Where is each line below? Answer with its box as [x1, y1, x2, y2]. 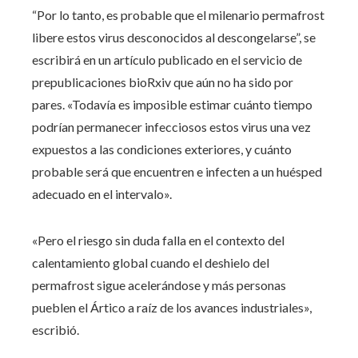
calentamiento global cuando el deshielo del [32, 254, 269, 270]
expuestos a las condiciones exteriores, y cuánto [32, 141, 292, 157]
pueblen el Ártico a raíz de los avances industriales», [32, 299, 312, 315]
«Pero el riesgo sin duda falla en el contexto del [32, 232, 284, 248]
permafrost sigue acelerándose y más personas [32, 276, 286, 292]
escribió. [32, 321, 79, 337]
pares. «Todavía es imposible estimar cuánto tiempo [32, 96, 312, 112]
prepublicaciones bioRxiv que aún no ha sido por [32, 74, 293, 89]
